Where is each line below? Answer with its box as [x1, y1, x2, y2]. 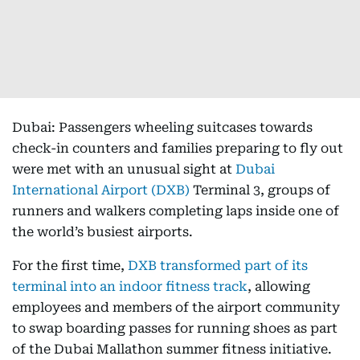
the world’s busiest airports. [12, 224, 193, 239]
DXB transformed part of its [128, 258, 308, 273]
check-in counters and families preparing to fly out [12, 141, 343, 156]
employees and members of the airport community [12, 300, 340, 315]
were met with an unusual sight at [12, 162, 235, 177]
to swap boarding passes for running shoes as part [12, 321, 337, 336]
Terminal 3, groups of [193, 182, 330, 198]
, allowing [247, 279, 310, 294]
